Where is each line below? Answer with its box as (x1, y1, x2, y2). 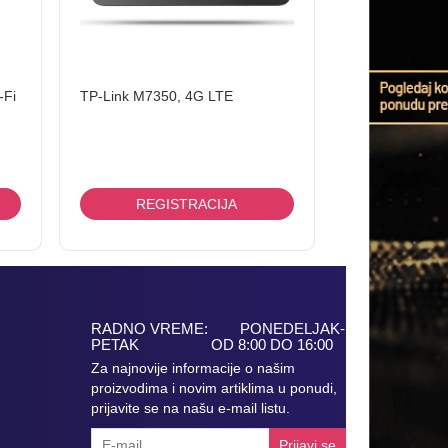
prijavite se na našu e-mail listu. (91, 399, 290, 416)
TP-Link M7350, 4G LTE (79, 87, 233, 104)
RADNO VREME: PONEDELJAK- (91, 319, 345, 337)
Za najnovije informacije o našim (91, 359, 295, 376)
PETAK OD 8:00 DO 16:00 (91, 335, 333, 353)
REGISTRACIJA (136, 195, 238, 212)
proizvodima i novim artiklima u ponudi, (91, 379, 337, 396)
